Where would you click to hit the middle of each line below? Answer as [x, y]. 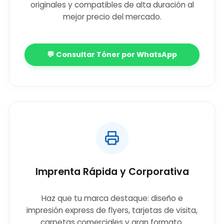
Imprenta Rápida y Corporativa [112, 171]
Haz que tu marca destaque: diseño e [112, 198]
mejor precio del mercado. [112, 17]
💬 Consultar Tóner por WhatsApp [112, 54]
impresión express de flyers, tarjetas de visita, [112, 210]
